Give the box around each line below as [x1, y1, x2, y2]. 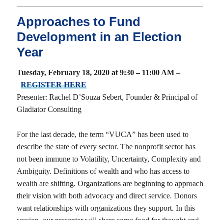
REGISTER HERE [20, 81, 86, 89]
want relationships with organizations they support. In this [16, 204, 195, 213]
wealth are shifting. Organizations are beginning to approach [16, 179, 203, 188]
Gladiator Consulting [16, 105, 82, 114]
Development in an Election [16, 29, 182, 45]
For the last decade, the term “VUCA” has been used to [16, 130, 189, 139]
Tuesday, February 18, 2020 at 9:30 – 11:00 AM [16, 68, 174, 77]
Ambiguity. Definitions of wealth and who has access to [16, 167, 190, 176]
